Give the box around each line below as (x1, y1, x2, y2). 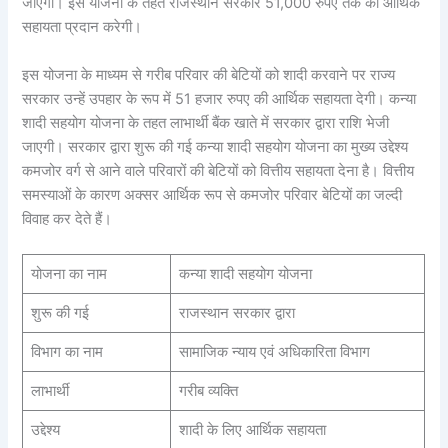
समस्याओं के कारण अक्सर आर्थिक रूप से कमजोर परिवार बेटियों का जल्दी (22, 185, 403, 204)
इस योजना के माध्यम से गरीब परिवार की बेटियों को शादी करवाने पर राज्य (22, 65, 396, 84)
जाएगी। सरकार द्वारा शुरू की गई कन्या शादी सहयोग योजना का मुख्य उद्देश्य (22, 137, 409, 156)
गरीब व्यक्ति (178, 381, 238, 400)
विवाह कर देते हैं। (22, 209, 113, 228)
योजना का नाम (30, 264, 107, 283)
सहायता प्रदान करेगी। (22, 18, 143, 37)
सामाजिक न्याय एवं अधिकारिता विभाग (178, 342, 370, 361)
